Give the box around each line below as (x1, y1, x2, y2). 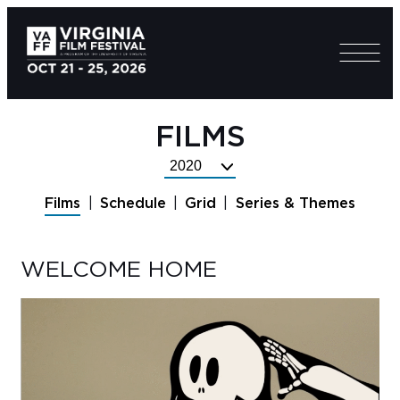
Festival (163, 179, 220, 195)
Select (163, 158, 210, 173)
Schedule (99, 196, 166, 212)
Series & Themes (235, 196, 355, 212)
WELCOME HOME (21, 259, 217, 282)
